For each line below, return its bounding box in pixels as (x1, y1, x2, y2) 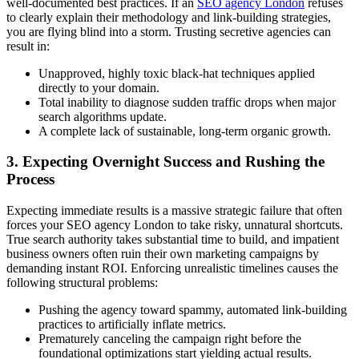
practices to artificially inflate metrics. (38, 317, 226, 331)
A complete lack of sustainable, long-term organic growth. (38, 123, 331, 138)
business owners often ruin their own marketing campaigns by (6, 246, 319, 260)
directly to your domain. (38, 80, 159, 95)
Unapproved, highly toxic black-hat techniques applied (38, 66, 315, 80)
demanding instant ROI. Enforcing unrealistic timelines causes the (6, 260, 338, 275)
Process (6, 171, 54, 188)
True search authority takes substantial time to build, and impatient (6, 232, 339, 246)
